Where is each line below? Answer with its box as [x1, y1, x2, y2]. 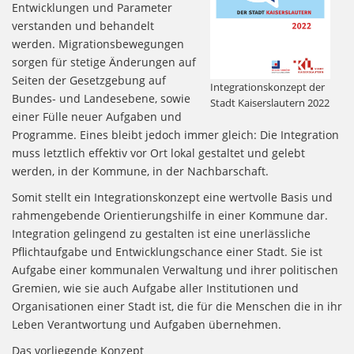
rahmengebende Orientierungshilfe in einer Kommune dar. [12, 208, 328, 224]
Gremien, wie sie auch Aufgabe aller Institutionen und [12, 281, 299, 296]
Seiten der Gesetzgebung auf [12, 73, 166, 88]
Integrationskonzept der [209, 80, 325, 94]
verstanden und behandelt [12, 18, 154, 34]
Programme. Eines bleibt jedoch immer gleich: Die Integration [12, 127, 339, 143]
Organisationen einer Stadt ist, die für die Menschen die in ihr [12, 299, 342, 314]
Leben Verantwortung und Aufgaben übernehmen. [12, 317, 281, 333]
